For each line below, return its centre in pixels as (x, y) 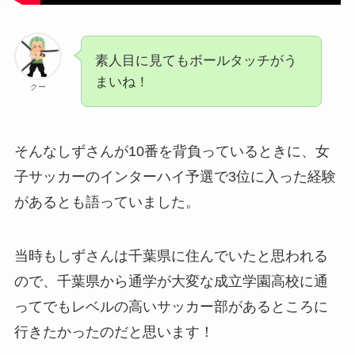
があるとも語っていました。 (107, 202)
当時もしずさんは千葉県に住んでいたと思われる (171, 256)
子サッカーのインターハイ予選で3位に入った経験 (175, 177)
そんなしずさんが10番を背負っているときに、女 (172, 152)
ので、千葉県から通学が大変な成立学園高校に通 (171, 282)
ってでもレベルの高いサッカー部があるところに (171, 307)
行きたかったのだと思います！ (114, 332)
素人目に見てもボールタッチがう (196, 61)
